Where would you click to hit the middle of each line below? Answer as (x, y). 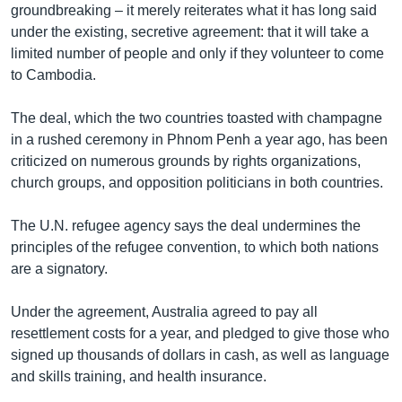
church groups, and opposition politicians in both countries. (197, 182)
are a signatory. (59, 268)
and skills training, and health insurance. (139, 376)
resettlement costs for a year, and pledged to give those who (200, 333)
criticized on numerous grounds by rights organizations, (186, 161)
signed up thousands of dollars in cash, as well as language (200, 354)
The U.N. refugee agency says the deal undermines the (186, 225)
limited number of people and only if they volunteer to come (197, 53)
